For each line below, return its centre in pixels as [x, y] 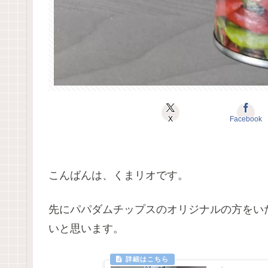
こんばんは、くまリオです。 [118, 176]
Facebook [246, 119]
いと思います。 [86, 229]
